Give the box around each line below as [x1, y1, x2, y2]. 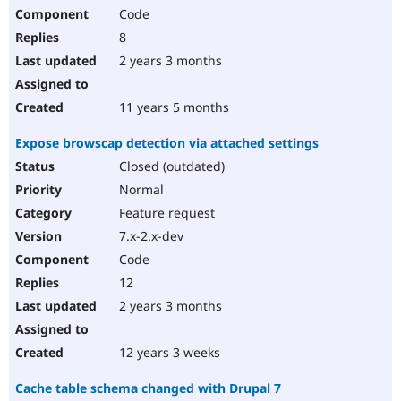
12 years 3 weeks [115, 344, 220, 362]
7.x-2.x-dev [115, 227, 183, 245]
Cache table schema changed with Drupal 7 [15, 380, 281, 397]
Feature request [115, 204, 215, 222]
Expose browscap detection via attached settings [15, 134, 319, 152]
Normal [115, 181, 164, 199]
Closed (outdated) [115, 158, 225, 175]
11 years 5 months [115, 98, 229, 116]
